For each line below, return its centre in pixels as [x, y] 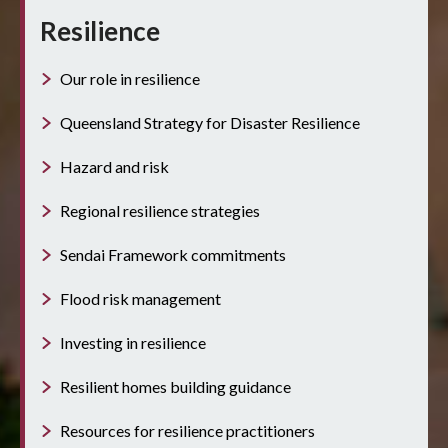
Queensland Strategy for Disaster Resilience [210, 122]
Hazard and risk [114, 166]
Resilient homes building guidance [175, 386]
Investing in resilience [133, 342]
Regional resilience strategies [160, 210]
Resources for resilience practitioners [187, 430]
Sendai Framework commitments [173, 254]
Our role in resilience [130, 78]
